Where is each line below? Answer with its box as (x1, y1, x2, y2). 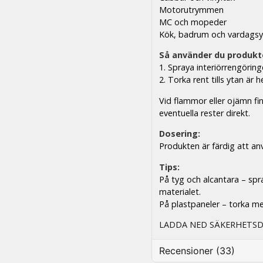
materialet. (159, 186, 201, 197)
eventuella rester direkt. (159, 107, 251, 119)
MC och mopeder (159, 16, 227, 28)
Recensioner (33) (159, 245, 235, 257)
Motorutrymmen (159, 4, 224, 16)
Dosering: (159, 128, 201, 140)
